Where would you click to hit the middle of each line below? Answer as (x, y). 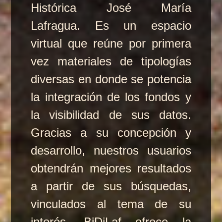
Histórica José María (111, 8)
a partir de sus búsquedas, (111, 186)
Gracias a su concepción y (111, 133)
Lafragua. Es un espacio (111, 26)
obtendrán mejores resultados (111, 168)
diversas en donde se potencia (111, 79)
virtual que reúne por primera (111, 43)
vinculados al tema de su (111, 204)
